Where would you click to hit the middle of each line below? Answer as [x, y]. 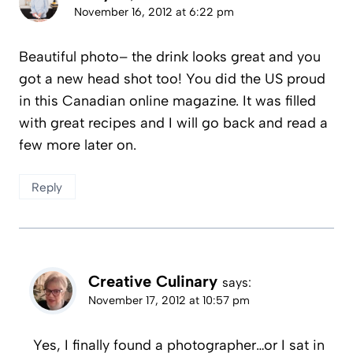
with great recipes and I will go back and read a [173, 123]
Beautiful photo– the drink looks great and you [170, 57]
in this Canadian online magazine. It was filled [167, 101]
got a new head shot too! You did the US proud [172, 79]
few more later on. [78, 145]
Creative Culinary [153, 282]
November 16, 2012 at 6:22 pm [154, 12]
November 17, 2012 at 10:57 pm [169, 301]
